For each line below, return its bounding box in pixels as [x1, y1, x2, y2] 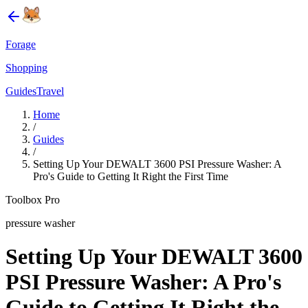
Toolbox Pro [5, 194, 60, 206]
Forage [5, 38, 36, 50]
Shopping [5, 62, 47, 74]
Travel [36, 85, 64, 97]
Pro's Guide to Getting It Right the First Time [33, 170, 228, 182]
